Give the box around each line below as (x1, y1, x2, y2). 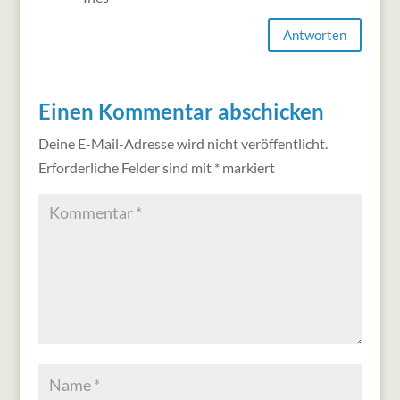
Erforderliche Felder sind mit (37, 159, 214, 177)
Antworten (283, 26, 347, 43)
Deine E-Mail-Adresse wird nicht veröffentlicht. (37, 135, 328, 153)
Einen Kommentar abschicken (37, 98, 324, 125)
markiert (219, 159, 275, 177)
